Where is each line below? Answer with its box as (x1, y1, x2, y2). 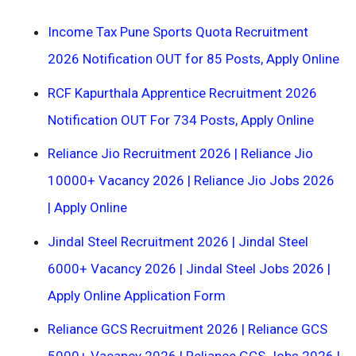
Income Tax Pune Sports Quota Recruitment (48, 24, 308, 40)
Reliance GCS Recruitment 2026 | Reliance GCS (48, 321, 327, 337)
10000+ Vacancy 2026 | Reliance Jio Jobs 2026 (48, 172, 335, 188)
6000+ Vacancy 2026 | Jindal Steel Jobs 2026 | (48, 260, 331, 277)
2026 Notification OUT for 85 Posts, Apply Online (48, 51, 339, 67)
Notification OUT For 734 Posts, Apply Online (48, 111, 314, 128)
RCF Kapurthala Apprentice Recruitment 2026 (48, 84, 317, 101)
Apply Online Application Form (48, 287, 229, 304)
